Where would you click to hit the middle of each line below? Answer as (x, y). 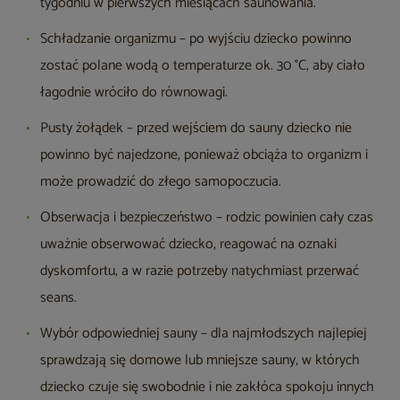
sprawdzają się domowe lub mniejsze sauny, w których (200, 361)
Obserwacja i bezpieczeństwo (126, 218)
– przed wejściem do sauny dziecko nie (237, 129)
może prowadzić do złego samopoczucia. (161, 182)
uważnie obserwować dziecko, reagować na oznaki (188, 245)
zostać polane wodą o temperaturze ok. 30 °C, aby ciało (203, 66)
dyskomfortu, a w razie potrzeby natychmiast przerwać (200, 271)
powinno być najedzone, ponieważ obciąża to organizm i (204, 155)
